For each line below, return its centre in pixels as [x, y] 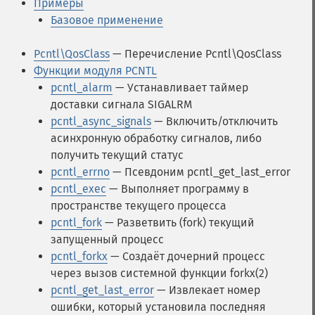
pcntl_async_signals [101, 121]
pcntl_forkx [79, 256]
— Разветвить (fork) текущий [178, 223]
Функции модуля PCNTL [95, 71]
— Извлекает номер [207, 290]
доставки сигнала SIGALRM [122, 104]
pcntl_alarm [82, 88]
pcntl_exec [78, 189]
